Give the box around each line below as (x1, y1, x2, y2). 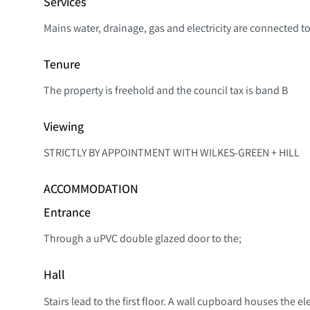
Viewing (44, 118, 84, 135)
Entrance (44, 204, 91, 221)
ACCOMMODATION (44, 181, 138, 197)
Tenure (44, 55, 80, 72)
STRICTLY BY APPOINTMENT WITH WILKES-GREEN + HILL (44, 145, 300, 160)
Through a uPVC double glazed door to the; (44, 231, 241, 246)
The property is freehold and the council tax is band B (44, 83, 288, 98)
